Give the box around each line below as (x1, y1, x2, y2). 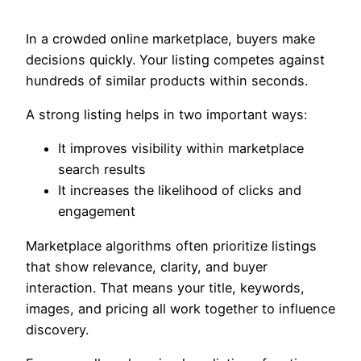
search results (58, 161, 146, 178)
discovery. (26, 321, 89, 338)
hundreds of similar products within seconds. (26, 72, 308, 89)
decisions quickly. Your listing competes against (26, 51, 325, 68)
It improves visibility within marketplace (58, 140, 304, 157)
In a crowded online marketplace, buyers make (26, 30, 315, 47)
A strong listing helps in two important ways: (26, 106, 307, 123)
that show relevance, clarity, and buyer (26, 258, 268, 275)
